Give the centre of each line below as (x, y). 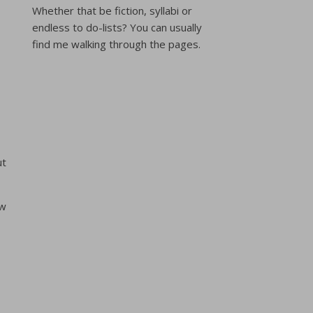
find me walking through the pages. (116, 44)
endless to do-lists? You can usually (117, 27)
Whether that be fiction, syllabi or (112, 10)
